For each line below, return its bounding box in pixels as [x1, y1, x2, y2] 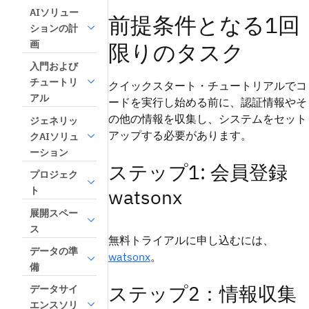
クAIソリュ [29, 130, 79, 143]
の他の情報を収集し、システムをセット [108, 112, 307, 126]
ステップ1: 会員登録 [108, 159, 288, 186]
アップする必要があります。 [108, 128, 252, 143]
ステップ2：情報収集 [108, 281, 297, 307]
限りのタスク [108, 38, 244, 68]
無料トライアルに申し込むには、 [108, 233, 274, 248]
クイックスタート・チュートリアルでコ [108, 79, 307, 93]
